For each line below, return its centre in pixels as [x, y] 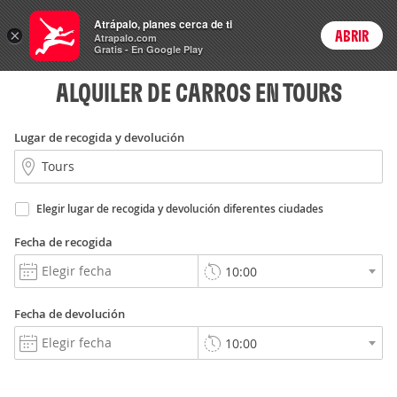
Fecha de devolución [70, 314]
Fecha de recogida [63, 242]
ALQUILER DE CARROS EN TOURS [198, 92]
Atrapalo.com [125, 38]
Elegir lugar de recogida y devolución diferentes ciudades [180, 209]
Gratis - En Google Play [148, 49]
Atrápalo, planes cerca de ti [163, 24]
